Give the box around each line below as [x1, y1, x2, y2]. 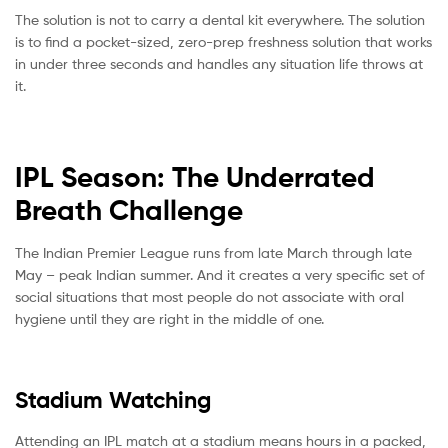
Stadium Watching [15, 385, 211, 414]
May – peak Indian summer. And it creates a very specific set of [15, 266, 425, 284]
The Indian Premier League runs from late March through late [15, 244, 412, 262]
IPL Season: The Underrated [15, 159, 375, 194]
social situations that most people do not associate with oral [15, 288, 404, 306]
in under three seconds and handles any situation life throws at [15, 54, 423, 72]
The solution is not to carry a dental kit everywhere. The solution [15, 10, 425, 28]
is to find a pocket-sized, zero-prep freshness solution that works [15, 32, 432, 50]
